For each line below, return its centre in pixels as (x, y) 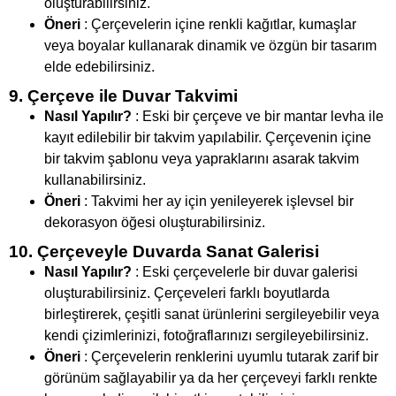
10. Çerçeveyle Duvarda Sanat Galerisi (164, 252)
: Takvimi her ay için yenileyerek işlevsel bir (217, 202)
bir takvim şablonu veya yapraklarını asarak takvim (202, 159)
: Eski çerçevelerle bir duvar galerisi (245, 272)
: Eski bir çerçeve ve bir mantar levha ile (258, 117)
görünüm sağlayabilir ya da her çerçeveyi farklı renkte (211, 378)
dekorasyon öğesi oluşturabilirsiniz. (155, 223)
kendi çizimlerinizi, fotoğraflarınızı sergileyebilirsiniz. (206, 336)
